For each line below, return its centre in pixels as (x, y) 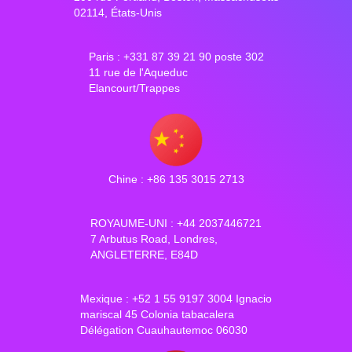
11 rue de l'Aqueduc (138, 73)
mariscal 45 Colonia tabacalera (157, 315)
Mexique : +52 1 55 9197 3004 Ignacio (176, 299)
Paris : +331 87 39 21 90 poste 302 (176, 57)
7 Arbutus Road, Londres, (154, 239)
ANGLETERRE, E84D (144, 255)
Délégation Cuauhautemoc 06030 (164, 330)
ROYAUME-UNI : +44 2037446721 (176, 224)
